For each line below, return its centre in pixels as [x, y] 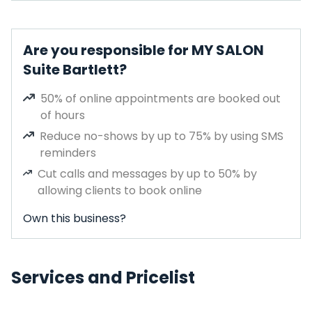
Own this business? [75, 218]
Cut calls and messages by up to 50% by [148, 174]
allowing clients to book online [120, 190]
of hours [63, 115]
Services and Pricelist [103, 278]
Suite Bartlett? [75, 70]
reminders [68, 153]
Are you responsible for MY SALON [143, 50]
